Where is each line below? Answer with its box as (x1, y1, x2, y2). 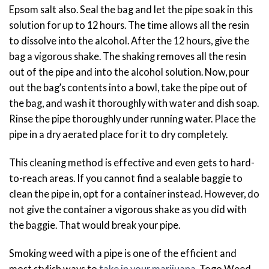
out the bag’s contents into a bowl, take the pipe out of (9, 81, 247, 93)
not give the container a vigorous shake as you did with (9, 203, 247, 215)
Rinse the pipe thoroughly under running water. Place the (9, 112, 256, 124)
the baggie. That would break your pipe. (9, 219, 182, 231)
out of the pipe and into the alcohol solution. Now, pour (9, 65, 249, 77)
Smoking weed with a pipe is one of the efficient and (9, 247, 237, 259)
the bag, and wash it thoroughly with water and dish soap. (9, 97, 259, 109)
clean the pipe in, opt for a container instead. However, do (9, 187, 259, 199)
